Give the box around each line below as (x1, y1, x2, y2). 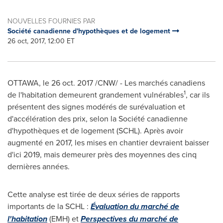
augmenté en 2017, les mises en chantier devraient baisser (7, 137, 209, 148)
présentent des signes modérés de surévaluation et (7, 101, 185, 112)
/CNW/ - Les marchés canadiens (93, 77, 205, 88)
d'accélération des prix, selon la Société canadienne (7, 113, 188, 124)
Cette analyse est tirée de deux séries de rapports (7, 189, 180, 200)
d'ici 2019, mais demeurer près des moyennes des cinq (7, 149, 197, 160)
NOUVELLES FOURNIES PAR (7, 16, 95, 25)
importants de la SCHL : (7, 201, 91, 212)
